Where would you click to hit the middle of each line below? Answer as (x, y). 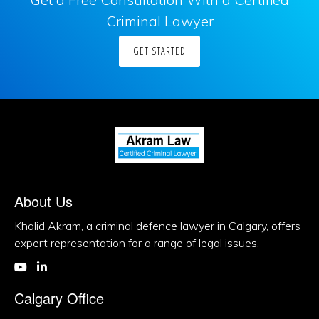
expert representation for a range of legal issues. (137, 243)
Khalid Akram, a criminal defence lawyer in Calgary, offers (157, 226)
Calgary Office (59, 298)
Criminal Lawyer (159, 21)
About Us (43, 201)
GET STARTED (159, 51)
